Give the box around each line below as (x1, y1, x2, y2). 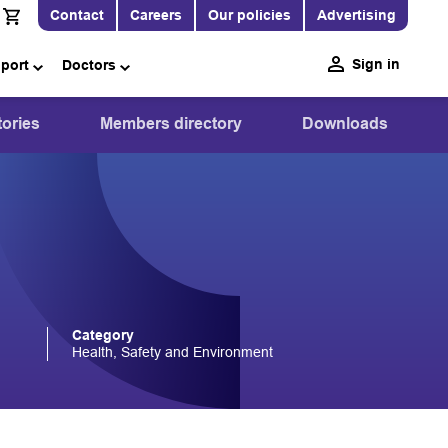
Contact (50, 7, 104, 23)
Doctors (62, 56, 117, 73)
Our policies (208, 7, 291, 23)
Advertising (317, 7, 396, 23)
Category (72, 327, 135, 343)
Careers (130, 7, 182, 23)
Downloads (301, 115, 388, 132)
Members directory (99, 115, 242, 132)
